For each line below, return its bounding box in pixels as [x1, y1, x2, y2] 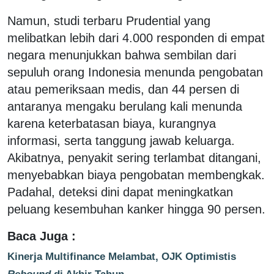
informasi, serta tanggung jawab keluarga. [7, 133, 235, 147]
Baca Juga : [7, 229, 76, 243]
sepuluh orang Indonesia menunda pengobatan [7, 65, 263, 79]
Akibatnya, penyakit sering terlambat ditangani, [7, 150, 261, 165]
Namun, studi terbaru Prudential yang [7, 13, 210, 28]
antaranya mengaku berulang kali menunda [7, 99, 242, 113]
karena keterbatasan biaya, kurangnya [7, 116, 216, 130]
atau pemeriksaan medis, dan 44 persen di [7, 82, 239, 96]
